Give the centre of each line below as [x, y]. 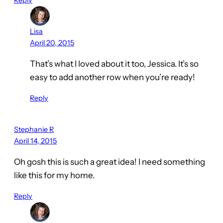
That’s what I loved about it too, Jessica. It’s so [114, 64]
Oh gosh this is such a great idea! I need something [110, 162]
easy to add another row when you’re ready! [112, 77]
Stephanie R [34, 130]
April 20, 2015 [52, 43]
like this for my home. [54, 175]
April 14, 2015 [35, 141]
